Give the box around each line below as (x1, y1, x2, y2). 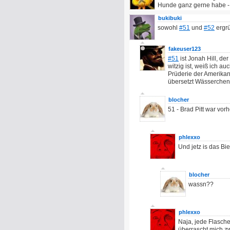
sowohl (158, 24, 179, 31)
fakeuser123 (168, 46, 201, 52)
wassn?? (188, 181, 214, 188)
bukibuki (158, 15, 182, 21)
